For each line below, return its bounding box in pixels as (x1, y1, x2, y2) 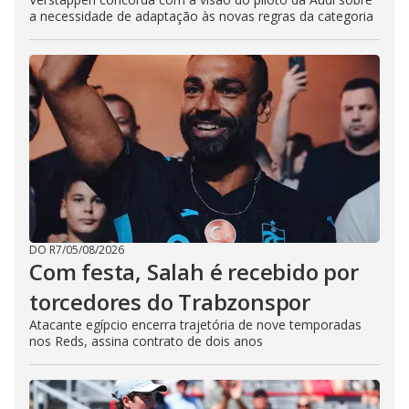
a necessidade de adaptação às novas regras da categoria (29, 6, 373, 25)
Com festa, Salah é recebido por (29, 256, 359, 287)
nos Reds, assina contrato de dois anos (29, 331, 263, 350)
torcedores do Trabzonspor (29, 286, 310, 317)
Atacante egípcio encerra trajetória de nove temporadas (29, 315, 362, 333)
